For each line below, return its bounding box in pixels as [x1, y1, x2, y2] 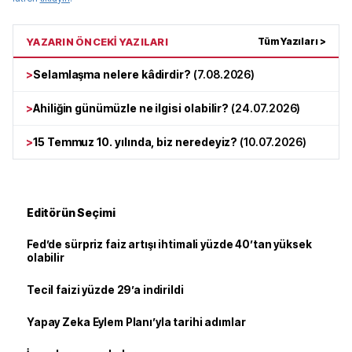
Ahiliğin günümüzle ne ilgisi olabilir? [32, 101, 229, 115]
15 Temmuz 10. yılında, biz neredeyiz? [32, 134, 238, 148]
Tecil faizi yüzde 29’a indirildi [27, 283, 184, 296]
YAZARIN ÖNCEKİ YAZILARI [26, 35, 168, 48]
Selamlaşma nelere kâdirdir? [32, 67, 192, 81]
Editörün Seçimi [27, 205, 115, 219]
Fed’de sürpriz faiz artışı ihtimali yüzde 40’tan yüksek [27, 237, 312, 251]
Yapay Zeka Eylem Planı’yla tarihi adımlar [27, 315, 246, 328]
